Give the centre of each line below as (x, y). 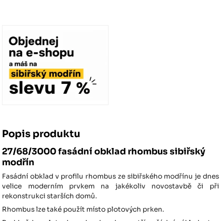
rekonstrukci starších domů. (51, 196)
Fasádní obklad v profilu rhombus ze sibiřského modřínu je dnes (110, 176)
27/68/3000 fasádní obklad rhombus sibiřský (104, 151)
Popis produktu (41, 134)
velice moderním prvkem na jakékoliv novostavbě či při (110, 186)
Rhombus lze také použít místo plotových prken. (84, 209)
